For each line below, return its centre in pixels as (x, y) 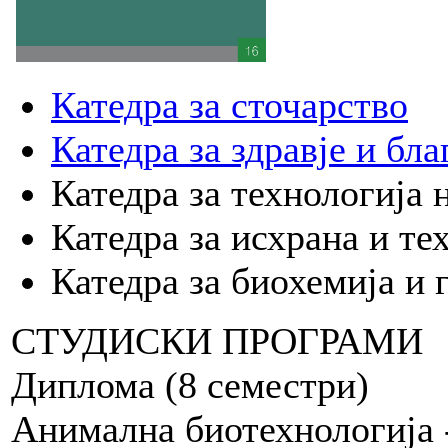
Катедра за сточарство (229, 105)
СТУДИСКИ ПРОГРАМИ (217, 341)
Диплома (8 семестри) (190, 385)
